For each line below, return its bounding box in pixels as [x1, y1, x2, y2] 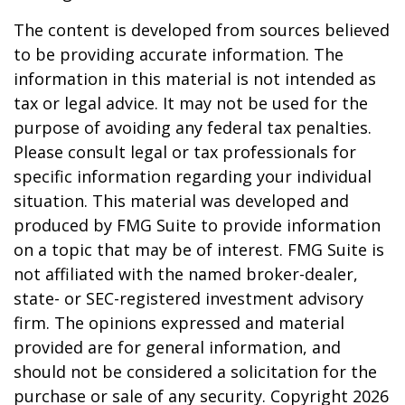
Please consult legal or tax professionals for [14, 141, 356, 163]
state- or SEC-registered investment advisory [14, 287, 363, 309]
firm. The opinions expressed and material [14, 312, 344, 334]
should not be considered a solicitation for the [14, 361, 377, 382]
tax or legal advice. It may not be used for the [14, 92, 368, 114]
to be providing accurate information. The [14, 43, 344, 65]
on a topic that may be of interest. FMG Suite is [14, 239, 384, 260]
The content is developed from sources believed [14, 19, 390, 41]
